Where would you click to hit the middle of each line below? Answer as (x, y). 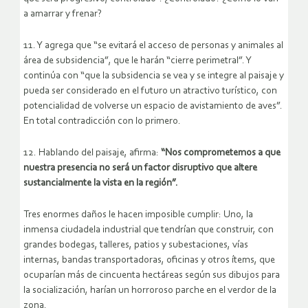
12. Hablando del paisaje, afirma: (92, 153)
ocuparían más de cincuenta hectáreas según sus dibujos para (152, 276)
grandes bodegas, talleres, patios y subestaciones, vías (136, 245)
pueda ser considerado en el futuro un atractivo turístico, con (150, 91)
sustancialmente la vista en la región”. (101, 184)
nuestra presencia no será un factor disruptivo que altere (140, 168)
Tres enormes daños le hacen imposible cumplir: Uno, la (138, 215)
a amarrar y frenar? (63, 14)
